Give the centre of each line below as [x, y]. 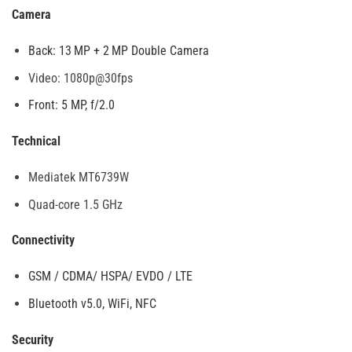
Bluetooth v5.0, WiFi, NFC [92, 303]
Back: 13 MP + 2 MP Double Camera [118, 51]
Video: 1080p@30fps [80, 78]
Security [33, 339]
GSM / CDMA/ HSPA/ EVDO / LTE [112, 277]
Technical [36, 141]
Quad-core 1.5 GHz [75, 204]
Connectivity [43, 240]
